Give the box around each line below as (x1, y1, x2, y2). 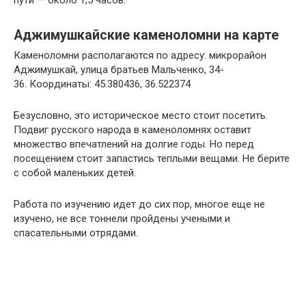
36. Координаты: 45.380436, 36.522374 (14, 78, 191, 91)
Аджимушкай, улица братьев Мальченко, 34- (14, 64, 224, 76)
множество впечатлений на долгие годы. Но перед (14, 138, 254, 151)
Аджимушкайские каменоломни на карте (14, 27, 279, 43)
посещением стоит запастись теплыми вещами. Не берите (14, 152, 290, 165)
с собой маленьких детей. (14, 167, 136, 180)
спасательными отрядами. (14, 227, 138, 240)
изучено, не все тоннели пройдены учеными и (14, 212, 230, 225)
